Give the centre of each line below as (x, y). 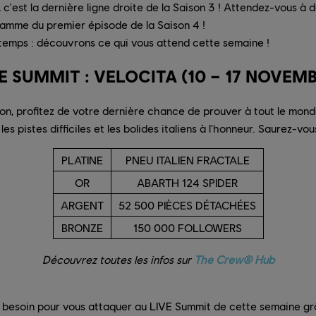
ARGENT (82, 205)
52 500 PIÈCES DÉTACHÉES (187, 205)
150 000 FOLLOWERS (187, 228)
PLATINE (82, 160)
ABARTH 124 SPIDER (187, 183)
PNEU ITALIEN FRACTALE (187, 160)
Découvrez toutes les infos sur (118, 260)
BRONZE (82, 228)
